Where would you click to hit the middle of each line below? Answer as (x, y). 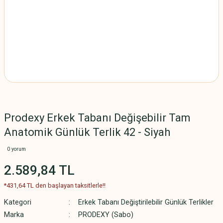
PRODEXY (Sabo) (106, 215)
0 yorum (16, 149)
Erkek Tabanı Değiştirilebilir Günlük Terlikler (146, 202)
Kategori (18, 202)
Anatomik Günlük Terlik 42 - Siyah (87, 132)
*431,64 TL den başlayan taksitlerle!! (55, 185)
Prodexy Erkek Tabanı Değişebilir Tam (97, 118)
